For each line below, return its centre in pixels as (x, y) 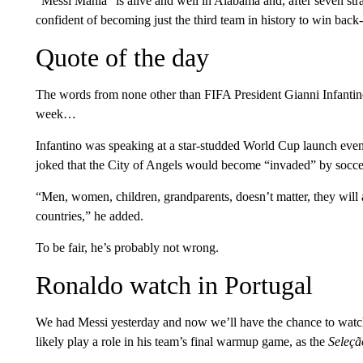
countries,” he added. (89, 216)
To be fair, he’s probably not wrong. (127, 247)
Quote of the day (122, 57)
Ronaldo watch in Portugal (174, 285)
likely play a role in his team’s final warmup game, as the (181, 341)
